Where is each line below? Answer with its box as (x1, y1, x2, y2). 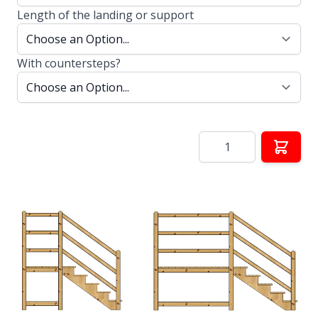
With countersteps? (17, 55, 121, 71)
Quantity (198, 131, 244, 147)
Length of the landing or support (17, 6, 194, 23)
